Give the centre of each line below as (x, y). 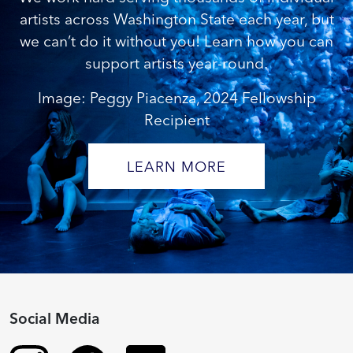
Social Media (55, 318)
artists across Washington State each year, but (176, 19)
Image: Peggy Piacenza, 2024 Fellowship (176, 98)
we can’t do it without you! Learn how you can (176, 41)
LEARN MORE (176, 166)
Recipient (176, 120)
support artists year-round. (176, 63)
